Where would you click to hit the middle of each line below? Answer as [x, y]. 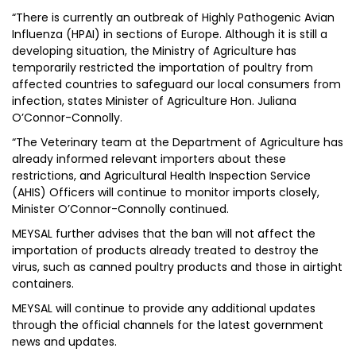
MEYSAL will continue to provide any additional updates [164, 308]
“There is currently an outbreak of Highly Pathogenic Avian [173, 17]
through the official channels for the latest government [168, 325]
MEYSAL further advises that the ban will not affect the [164, 234]
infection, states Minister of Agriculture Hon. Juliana [154, 101]
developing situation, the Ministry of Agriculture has [154, 51]
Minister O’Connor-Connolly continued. [120, 209]
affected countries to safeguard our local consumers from [176, 84]
